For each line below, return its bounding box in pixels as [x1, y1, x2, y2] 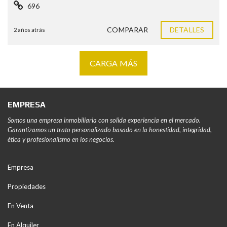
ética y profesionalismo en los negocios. [8, 135, 115, 143]
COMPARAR [107, 25, 148, 34]
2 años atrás [14, 26, 45, 33]
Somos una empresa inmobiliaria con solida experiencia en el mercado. [8, 116, 201, 124]
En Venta [8, 202, 33, 210]
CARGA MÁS [90, 58, 137, 68]
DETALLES [170, 25, 204, 34]
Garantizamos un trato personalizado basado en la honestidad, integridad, [8, 126, 212, 134]
